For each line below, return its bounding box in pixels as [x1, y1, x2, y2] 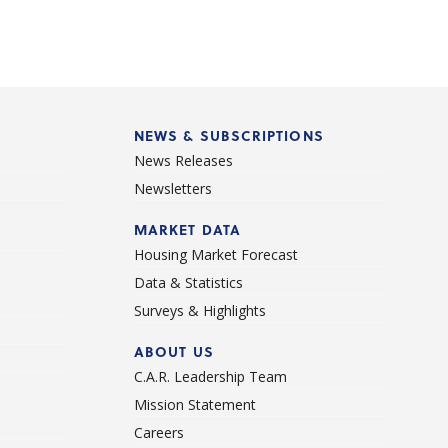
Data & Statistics [133, 272, 243, 292]
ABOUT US [133, 340, 214, 362]
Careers [133, 422, 184, 442]
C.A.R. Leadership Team [133, 366, 287, 386]
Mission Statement [133, 394, 256, 414]
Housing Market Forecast [133, 244, 298, 264]
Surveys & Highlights [133, 300, 266, 320]
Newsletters [133, 178, 212, 198]
